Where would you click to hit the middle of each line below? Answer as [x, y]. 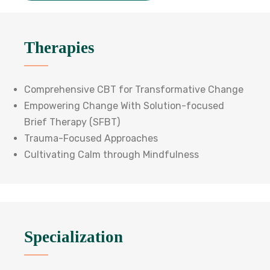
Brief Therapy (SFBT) [72, 122]
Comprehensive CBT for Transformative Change [134, 89]
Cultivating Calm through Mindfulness [111, 155]
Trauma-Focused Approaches [91, 138]
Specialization [74, 237]
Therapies [59, 48]
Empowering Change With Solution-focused [124, 106]
